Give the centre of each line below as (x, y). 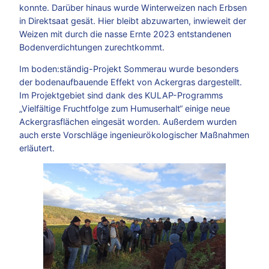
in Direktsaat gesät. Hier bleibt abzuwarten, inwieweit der (133, 20)
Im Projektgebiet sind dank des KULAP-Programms (121, 95)
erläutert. (37, 148)
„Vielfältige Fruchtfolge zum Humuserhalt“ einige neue (125, 109)
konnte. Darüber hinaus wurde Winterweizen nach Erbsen (133, 7)
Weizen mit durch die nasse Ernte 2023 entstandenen (125, 34)
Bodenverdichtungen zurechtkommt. (92, 47)
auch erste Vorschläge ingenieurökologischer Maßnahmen (134, 135)
